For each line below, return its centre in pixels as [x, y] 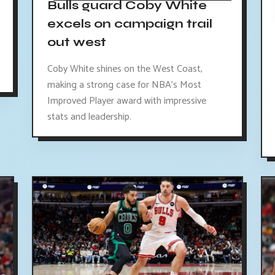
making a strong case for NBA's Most [124, 85]
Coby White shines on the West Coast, [125, 69]
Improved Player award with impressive [126, 101]
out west [76, 42]
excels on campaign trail [130, 24]
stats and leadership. [89, 117]
